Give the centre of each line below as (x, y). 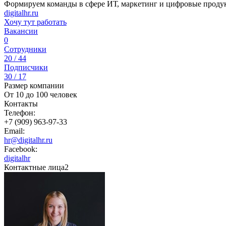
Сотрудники (25, 49)
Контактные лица (34, 167)
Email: (14, 131)
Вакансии (21, 31)
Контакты (21, 104)
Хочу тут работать (35, 22)
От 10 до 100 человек (41, 95)
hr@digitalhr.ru (28, 140)
